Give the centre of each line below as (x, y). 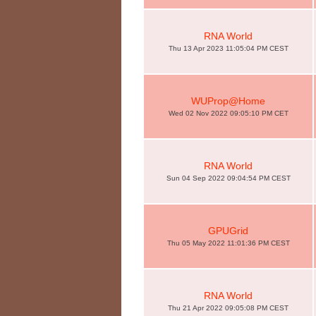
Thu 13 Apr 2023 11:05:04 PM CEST (228, 48)
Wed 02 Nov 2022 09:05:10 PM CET (228, 113)
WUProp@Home (228, 101)
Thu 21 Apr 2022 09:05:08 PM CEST (228, 308)
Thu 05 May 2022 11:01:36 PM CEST (228, 243)
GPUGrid (228, 231)
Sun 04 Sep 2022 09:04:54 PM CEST (228, 178)
